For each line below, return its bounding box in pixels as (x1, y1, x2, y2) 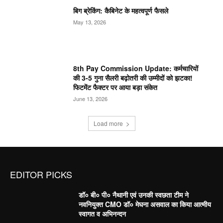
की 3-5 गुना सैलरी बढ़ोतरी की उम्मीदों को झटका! (73, 72, 193, 83)
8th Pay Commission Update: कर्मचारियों (73, 63, 199, 73)
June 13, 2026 (73, 94, 108, 103)
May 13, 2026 (73, 17, 107, 26)
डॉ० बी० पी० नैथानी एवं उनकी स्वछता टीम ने (79, 190, 189, 200)
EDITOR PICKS (10, 168, 72, 181)
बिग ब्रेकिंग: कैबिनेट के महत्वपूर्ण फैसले (73, 5, 171, 15)
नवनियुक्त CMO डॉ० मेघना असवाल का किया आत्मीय (79, 199, 212, 210)
